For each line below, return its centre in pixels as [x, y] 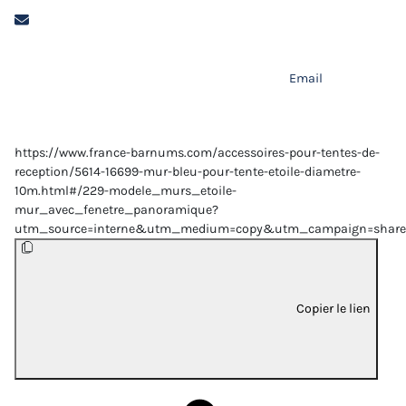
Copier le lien [333, 308]
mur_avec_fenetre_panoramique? [116, 210]
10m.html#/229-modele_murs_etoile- [126, 191]
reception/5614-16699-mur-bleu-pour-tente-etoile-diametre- [188, 172]
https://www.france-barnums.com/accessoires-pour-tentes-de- [197, 153]
